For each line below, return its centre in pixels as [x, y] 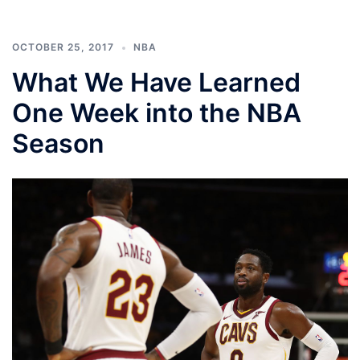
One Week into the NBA [157, 112]
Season [58, 143]
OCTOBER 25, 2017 [63, 47]
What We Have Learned [156, 82]
